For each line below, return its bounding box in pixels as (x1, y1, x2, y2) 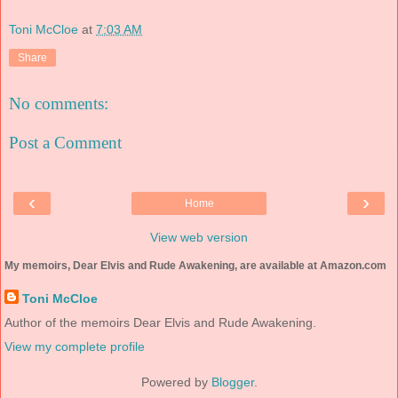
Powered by (140, 375, 211, 390)
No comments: (9, 94, 108, 114)
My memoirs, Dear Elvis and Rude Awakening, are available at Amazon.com (4, 259, 386, 273)
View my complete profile (4, 339, 145, 354)
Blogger (211, 375, 254, 390)
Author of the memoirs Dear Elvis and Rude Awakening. (4, 315, 316, 330)
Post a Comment (9, 132, 122, 152)
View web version (150, 230, 248, 245)
